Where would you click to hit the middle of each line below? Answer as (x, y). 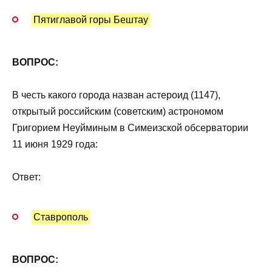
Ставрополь (61, 217)
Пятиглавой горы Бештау (91, 19)
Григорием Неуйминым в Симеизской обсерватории (130, 128)
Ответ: (26, 177)
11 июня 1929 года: (55, 144)
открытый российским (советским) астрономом (118, 112)
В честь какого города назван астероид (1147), (116, 95)
